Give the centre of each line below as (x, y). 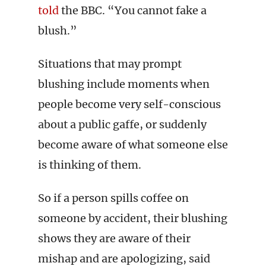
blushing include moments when (124, 84)
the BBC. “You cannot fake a (133, 10)
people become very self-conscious (129, 104)
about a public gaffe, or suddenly (122, 124)
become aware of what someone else (133, 145)
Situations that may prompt (110, 64)
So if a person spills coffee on (113, 198)
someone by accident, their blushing (133, 218)
